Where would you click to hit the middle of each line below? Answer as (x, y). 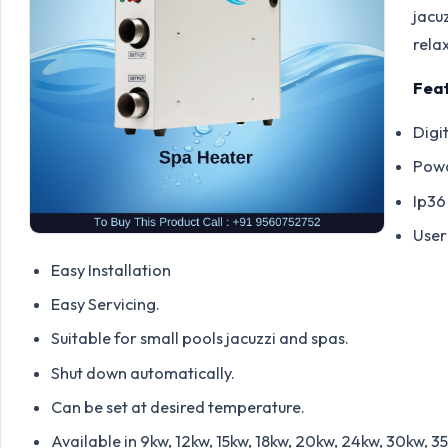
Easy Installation (110, 269)
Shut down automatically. (142, 372)
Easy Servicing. (105, 303)
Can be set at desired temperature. (177, 407)
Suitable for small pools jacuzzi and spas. (199, 338)
